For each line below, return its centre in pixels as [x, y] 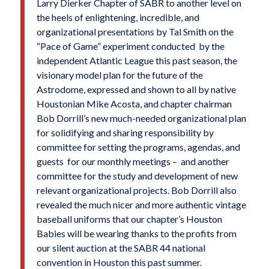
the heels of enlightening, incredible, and [118, 17]
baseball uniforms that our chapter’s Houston [129, 219]
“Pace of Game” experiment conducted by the [130, 46]
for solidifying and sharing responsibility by [125, 133]
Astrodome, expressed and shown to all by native [136, 89]
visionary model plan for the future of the [119, 75]
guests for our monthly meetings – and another [133, 162]
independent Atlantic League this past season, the [137, 61]
